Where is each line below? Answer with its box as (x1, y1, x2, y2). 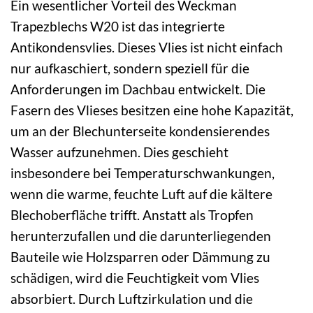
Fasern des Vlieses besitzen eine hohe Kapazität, (10, 101, 293, 118)
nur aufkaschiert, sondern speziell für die (10, 59, 249, 76)
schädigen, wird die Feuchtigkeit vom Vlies (10, 269, 259, 286)
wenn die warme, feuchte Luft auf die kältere (10, 185, 272, 202)
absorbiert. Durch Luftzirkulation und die (10, 290, 253, 307)
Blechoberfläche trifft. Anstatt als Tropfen (10, 206, 254, 223)
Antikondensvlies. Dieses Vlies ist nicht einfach (10, 38, 283, 55)
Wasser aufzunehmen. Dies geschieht (10, 143, 228, 160)
